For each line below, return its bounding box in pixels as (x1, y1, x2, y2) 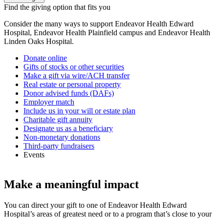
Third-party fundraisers (23, 142, 94, 150)
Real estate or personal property (23, 80, 121, 88)
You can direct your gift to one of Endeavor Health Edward (4, 200, 187, 209)
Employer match (23, 98, 74, 106)
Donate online (23, 54, 67, 62)
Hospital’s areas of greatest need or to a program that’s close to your (4, 209, 212, 218)
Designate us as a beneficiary (23, 124, 113, 132)
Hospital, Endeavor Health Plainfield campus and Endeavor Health (4, 28, 210, 37)
